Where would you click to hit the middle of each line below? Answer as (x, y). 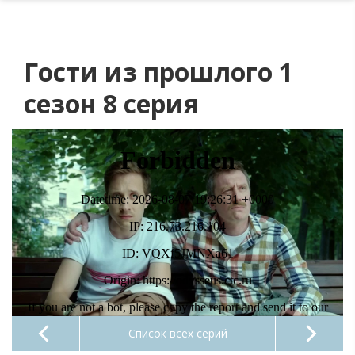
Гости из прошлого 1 (158, 72)
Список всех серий (177, 333)
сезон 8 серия (111, 104)
